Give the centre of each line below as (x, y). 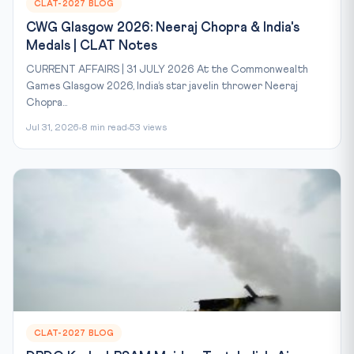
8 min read (104, 128)
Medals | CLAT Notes (92, 46)
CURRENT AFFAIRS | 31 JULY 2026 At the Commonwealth (167, 69)
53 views (148, 128)
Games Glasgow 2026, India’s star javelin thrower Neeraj (162, 86)
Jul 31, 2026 (53, 128)
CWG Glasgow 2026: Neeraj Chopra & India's (163, 28)
